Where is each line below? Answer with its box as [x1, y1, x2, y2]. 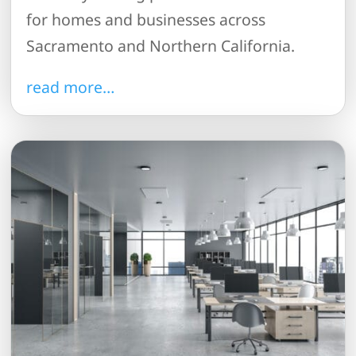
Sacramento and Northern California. [26, 34, 296, 56]
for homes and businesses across [26, 8, 266, 30]
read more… [26, 76, 115, 99]
